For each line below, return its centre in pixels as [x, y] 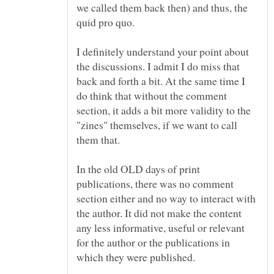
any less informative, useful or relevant [161, 227]
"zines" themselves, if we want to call [157, 124]
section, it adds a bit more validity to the [164, 110]
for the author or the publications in [153, 242]
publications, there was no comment [155, 183]
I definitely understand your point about [163, 51]
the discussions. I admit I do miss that [158, 66]
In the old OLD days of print [138, 168]
